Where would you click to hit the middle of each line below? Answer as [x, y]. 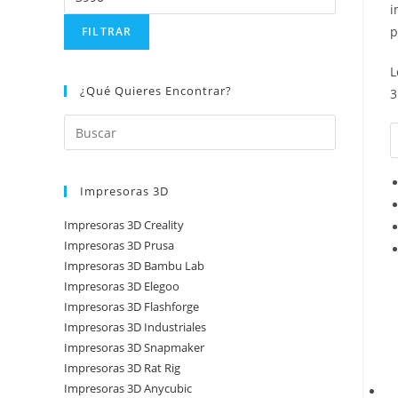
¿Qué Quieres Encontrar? [156, 91]
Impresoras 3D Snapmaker [134, 347]
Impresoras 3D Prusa [119, 245]
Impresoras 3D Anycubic [128, 388]
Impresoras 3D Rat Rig [122, 368]
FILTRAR [107, 32]
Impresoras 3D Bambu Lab [134, 266]
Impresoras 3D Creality [124, 225]
